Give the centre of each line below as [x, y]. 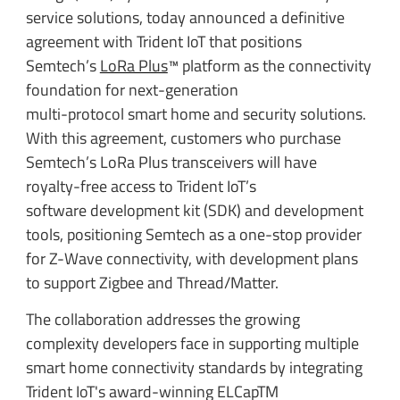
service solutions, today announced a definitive [185, 17]
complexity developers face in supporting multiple [192, 344]
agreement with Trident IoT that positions [163, 41]
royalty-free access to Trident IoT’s [142, 186]
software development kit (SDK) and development [194, 210]
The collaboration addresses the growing [162, 320]
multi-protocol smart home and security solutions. [196, 113]
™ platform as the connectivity [269, 65]
